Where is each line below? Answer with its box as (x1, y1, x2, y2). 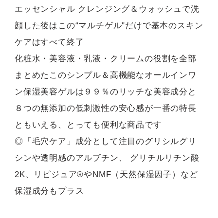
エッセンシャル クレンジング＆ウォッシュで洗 (15, 4, 200, 14)
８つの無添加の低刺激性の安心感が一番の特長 (15, 103, 197, 113)
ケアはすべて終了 (15, 37, 84, 47)
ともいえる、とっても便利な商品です (15, 120, 162, 129)
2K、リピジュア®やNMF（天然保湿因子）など (15, 169, 198, 179)
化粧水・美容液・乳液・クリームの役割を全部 (15, 54, 197, 63)
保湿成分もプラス (15, 186, 84, 196)
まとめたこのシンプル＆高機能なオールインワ (15, 70, 197, 80)
